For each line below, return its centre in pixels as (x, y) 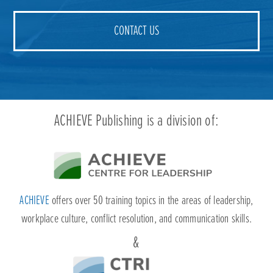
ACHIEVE (34, 201)
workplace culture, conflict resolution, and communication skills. (136, 220)
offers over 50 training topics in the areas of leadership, (151, 201)
